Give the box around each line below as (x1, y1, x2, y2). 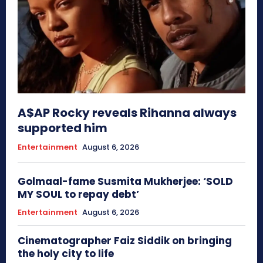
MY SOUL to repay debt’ (18, 187, 139, 201)
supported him (18, 119, 107, 136)
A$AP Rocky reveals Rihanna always (18, 104, 237, 121)
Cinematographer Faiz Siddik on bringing (18, 233, 232, 248)
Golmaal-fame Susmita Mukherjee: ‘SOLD (18, 174, 233, 188)
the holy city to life (18, 246, 114, 261)
